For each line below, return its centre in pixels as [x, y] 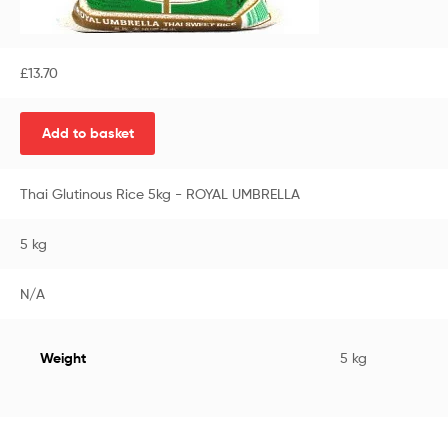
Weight [62, 357]
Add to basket [87, 133]
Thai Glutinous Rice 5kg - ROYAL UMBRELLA [159, 193]
